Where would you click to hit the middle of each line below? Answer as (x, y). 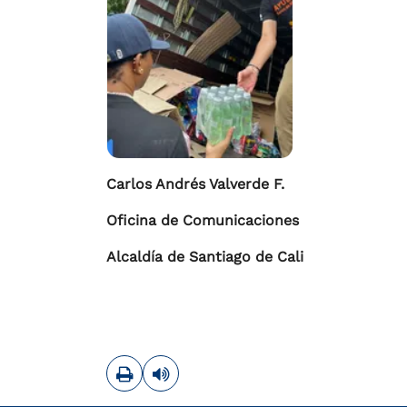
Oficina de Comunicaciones (203, 220)
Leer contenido (223, 365)
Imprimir (163, 365)
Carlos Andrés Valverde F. (195, 184)
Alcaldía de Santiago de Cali (205, 256)
